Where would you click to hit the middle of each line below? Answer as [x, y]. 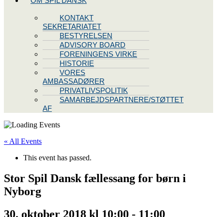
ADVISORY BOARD [93, 45]
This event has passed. [57, 158]
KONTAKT [77, 18]
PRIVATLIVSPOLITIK [94, 90]
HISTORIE [77, 63]
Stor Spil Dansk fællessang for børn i [95, 178]
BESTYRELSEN [86, 36]
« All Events [23, 141]
